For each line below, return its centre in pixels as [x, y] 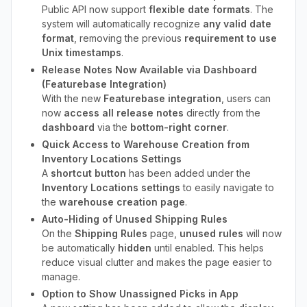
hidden [135, 248]
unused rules [211, 233]
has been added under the [188, 173]
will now [262, 233]
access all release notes [124, 113]
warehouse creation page [122, 202]
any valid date [237, 24]
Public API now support [95, 9]
